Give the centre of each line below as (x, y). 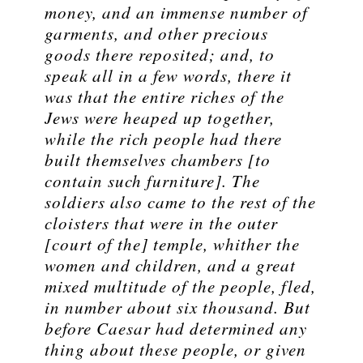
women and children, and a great (170, 265)
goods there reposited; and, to (160, 55)
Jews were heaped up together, (160, 118)
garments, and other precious (156, 34)
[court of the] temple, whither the (172, 244)
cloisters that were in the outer (161, 223)
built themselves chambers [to (158, 160)
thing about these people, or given (175, 350)
